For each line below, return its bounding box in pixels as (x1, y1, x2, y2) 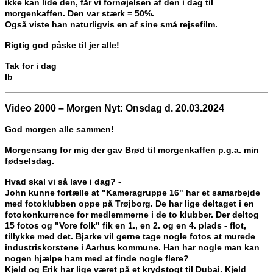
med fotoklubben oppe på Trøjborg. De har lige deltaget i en (5, 199, 254, 209)
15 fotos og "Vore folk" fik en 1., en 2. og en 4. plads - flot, (5, 221, 246, 231)
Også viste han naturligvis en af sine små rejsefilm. (5, 19, 218, 30)
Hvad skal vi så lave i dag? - (5, 177, 121, 187)
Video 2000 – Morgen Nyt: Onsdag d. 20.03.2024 (5, 103, 227, 114)
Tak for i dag (5, 61, 57, 71)
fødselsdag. (5, 156, 54, 166)
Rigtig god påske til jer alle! (5, 40, 119, 51)
